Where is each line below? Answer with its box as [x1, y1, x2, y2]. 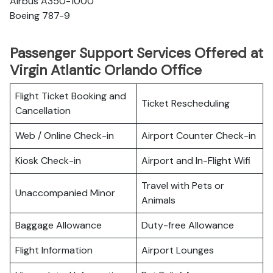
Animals [141, 194, 175, 207]
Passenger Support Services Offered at [10, 44, 263, 62]
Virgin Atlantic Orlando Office [10, 61, 202, 79]
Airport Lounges [141, 244, 214, 257]
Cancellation [15, 104, 71, 117]
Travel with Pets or [141, 179, 224, 192]
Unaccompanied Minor [15, 186, 115, 199]
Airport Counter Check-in [141, 129, 256, 142]
